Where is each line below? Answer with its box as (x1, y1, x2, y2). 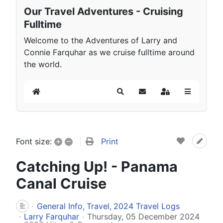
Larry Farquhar (24, 211, 79, 222)
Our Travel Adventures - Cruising (24, 5, 183, 18)
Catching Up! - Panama (16, 157, 178, 175)
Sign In (164, 91, 187, 100)
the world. (24, 59, 62, 69)
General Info (37, 201, 83, 211)
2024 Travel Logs (113, 201, 180, 211)
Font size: (16, 136, 52, 147)
